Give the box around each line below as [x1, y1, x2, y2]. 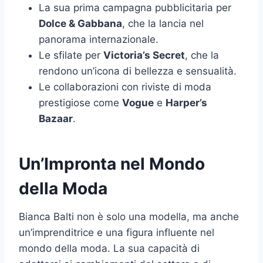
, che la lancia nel [122, 18, 204, 30]
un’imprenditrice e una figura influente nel [19, 227, 214, 239]
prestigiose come [39, 97, 122, 109]
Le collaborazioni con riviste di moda [39, 81, 211, 93]
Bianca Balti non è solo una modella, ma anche [19, 211, 239, 223]
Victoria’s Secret [103, 49, 185, 62]
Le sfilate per [39, 49, 103, 62]
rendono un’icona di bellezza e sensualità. [39, 65, 237, 77]
